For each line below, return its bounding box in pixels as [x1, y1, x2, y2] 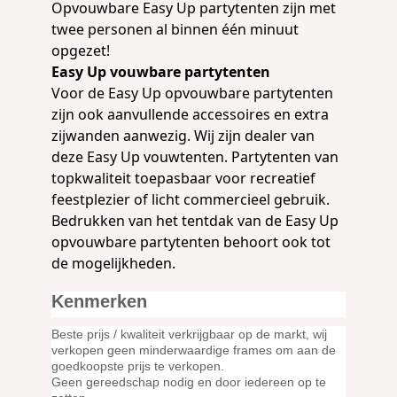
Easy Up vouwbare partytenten [51, 62, 270, 82]
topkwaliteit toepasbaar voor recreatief [51, 168, 315, 188]
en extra [270, 105, 329, 124]
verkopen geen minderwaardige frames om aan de [51, 343, 336, 357]
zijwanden [51, 126, 120, 145]
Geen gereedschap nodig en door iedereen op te [51, 375, 326, 389]
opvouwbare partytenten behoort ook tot [51, 232, 331, 252]
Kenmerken [51, 292, 147, 311]
